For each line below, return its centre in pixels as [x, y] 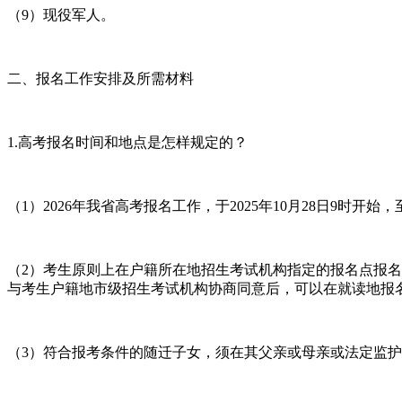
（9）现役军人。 [61, 14]
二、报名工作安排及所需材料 [100, 78]
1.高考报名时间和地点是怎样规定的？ [127, 142]
